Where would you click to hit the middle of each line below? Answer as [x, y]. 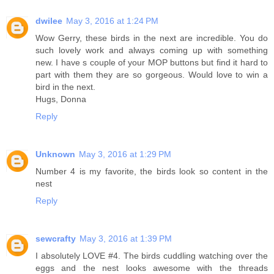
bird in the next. [65, 87]
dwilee [49, 20]
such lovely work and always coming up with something [152, 50]
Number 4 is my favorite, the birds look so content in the [152, 171]
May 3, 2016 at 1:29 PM [125, 154]
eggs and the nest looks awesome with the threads [152, 268]
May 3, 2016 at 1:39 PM [126, 238]
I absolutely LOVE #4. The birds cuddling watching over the [152, 255]
